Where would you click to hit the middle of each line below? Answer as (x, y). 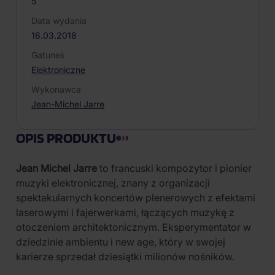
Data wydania (59, 21)
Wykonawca (56, 89)
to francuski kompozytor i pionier (174, 168)
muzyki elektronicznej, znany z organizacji (113, 183)
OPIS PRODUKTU (66, 138)
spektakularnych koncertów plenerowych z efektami (136, 198)
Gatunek (48, 55)
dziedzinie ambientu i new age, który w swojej (121, 242)
